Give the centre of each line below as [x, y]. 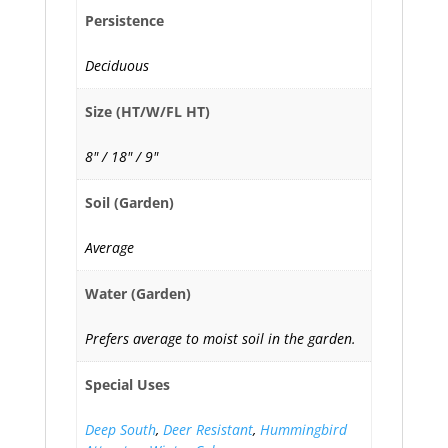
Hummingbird [303, 429]
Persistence [124, 20]
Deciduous [117, 65]
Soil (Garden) [129, 202]
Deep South [120, 429]
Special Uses [127, 384]
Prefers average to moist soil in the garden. [220, 338]
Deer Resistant [208, 429]
